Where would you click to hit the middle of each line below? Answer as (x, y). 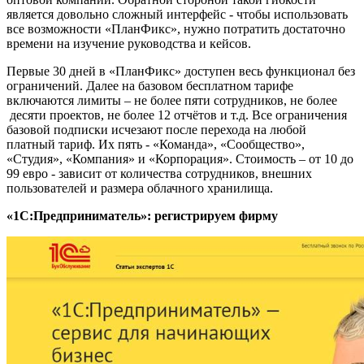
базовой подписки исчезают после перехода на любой (156, 130)
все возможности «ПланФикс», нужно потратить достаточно (176, 29)
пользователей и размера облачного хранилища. (140, 188)
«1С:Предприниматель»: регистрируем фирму (142, 216)
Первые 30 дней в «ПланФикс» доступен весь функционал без (181, 71)
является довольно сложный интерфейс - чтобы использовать (177, 15)
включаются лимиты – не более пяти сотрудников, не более (172, 101)
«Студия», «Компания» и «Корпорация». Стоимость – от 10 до (180, 159)
